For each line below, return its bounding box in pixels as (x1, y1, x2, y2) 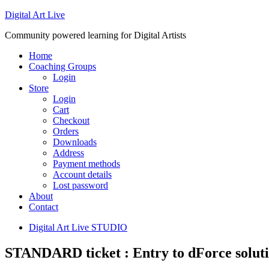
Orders (53, 126, 79, 136)
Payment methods (53, 159, 120, 169)
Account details (53, 169, 112, 180)
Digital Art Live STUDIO (29, 222, 127, 232)
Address (53, 148, 84, 158)
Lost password (53, 180, 108, 190)
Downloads (53, 137, 97, 147)
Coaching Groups (29, 61, 96, 71)
